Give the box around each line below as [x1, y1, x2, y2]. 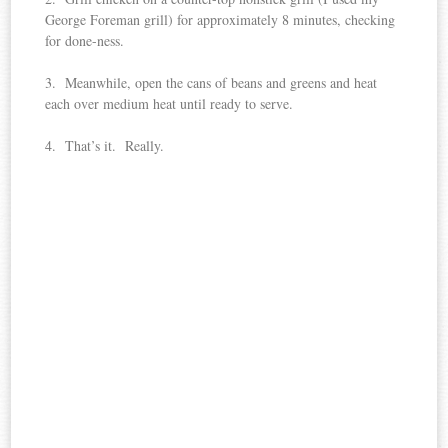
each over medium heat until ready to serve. [45, 94, 294, 114]
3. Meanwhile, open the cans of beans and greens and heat [45, 73, 378, 93]
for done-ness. [45, 31, 125, 51]
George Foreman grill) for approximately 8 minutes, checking [45, 10, 396, 30]
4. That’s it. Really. [45, 136, 165, 156]
